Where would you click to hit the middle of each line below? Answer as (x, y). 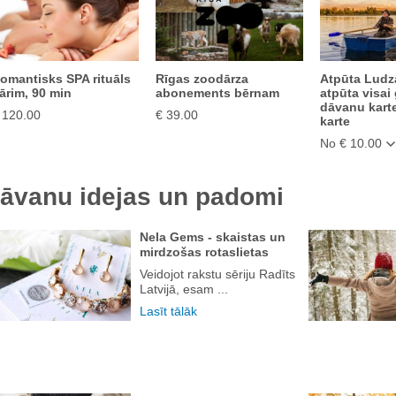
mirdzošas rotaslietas (204, 251)
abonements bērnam (217, 93)
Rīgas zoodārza (202, 79)
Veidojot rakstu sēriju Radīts (217, 274)
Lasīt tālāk (168, 311)
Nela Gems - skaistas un (213, 236)
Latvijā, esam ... (184, 289)
